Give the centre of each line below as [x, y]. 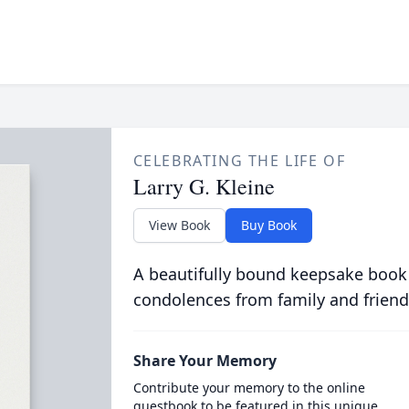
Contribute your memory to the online [249, 388]
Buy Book [268, 225]
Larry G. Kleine [204, 186]
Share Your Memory [204, 361]
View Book [179, 225]
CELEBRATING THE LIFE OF [239, 161]
